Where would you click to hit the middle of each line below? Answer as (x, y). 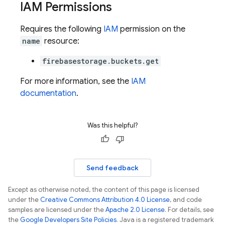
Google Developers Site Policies (68, 220)
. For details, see (189, 210)
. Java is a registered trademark (165, 220)
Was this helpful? (113, 125)
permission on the (152, 29)
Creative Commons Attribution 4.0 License (105, 200)
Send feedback (113, 168)
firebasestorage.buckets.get (100, 61)
